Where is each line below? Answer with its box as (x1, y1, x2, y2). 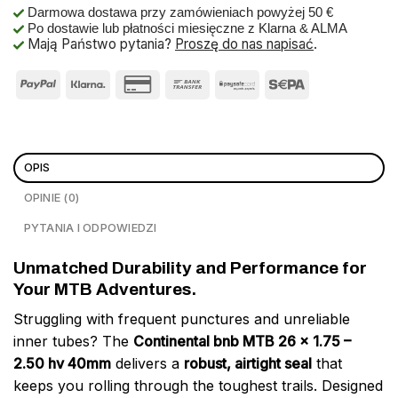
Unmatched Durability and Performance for (13, 258, 367, 277)
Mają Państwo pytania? (28, 36, 175, 53)
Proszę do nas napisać (175, 36, 314, 53)
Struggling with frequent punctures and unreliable (13, 310, 350, 329)
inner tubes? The (13, 332, 133, 351)
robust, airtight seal (184, 354, 312, 373)
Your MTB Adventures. (13, 279, 196, 298)
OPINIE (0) (23, 190, 80, 204)
